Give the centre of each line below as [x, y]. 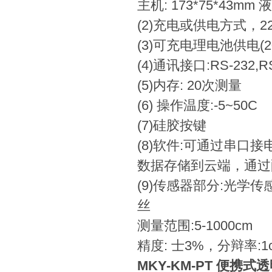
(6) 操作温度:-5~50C [197, 105]
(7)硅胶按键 [172, 125]
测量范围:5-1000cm [195, 226]
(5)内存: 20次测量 [189, 85]
